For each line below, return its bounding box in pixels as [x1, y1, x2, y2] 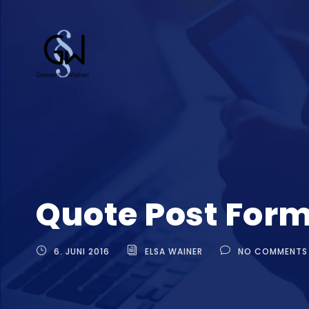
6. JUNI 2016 [54, 245, 110, 257]
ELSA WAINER [145, 245, 203, 257]
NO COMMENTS [238, 245, 308, 257]
